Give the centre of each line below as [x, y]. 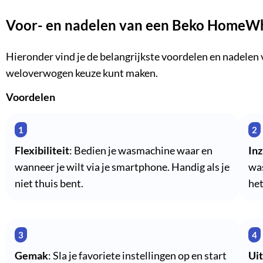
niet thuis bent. [49, 183]
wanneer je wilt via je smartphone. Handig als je [122, 167]
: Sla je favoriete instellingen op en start [137, 255]
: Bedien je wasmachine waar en [141, 150]
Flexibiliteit [42, 150]
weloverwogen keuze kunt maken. [82, 73]
